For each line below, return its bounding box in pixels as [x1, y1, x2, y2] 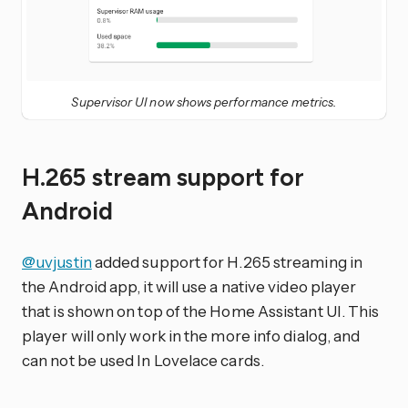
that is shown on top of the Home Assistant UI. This [22, 301, 380, 321]
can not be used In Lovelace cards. [22, 351, 264, 371]
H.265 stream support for [22, 163, 304, 193]
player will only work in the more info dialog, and [22, 326, 361, 346]
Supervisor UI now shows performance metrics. [71, 94, 337, 109]
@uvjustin [22, 252, 92, 272]
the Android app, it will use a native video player [22, 277, 357, 297]
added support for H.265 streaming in [91, 252, 362, 272]
